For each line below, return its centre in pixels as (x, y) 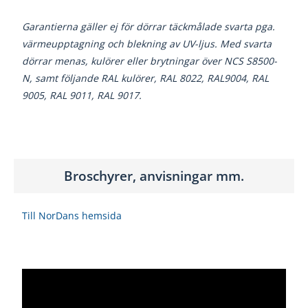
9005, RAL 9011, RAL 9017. (82, 96)
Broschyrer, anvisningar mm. (154, 175)
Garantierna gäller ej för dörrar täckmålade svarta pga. (149, 27)
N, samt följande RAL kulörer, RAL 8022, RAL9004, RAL (146, 78)
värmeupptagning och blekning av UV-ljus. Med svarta (147, 44)
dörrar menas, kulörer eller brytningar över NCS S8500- (150, 61)
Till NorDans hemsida (72, 216)
